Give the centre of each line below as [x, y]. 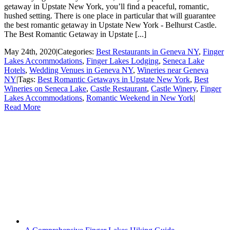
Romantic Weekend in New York [140, 98]
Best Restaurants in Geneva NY [147, 52]
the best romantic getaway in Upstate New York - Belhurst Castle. [110, 25]
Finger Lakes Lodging [122, 61]
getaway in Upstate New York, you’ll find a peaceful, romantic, [107, 7]
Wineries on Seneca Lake [45, 89]
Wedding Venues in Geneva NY [81, 70]
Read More [22, 107]
